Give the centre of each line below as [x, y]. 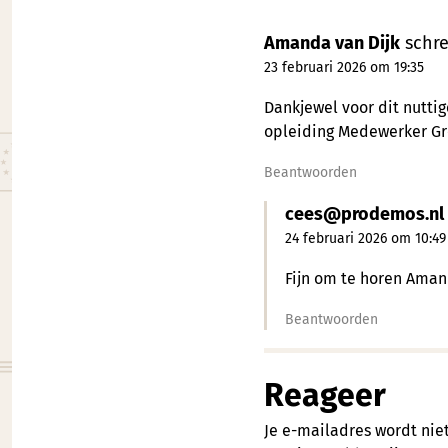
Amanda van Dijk [331, 42]
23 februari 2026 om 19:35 [343, 67]
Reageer [324, 394]
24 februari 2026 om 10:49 [365, 238]
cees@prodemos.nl [364, 213]
